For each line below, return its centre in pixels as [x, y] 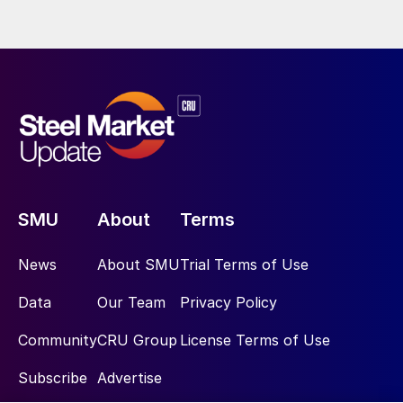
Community [58, 340]
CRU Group [137, 340]
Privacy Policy [228, 303]
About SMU [139, 265]
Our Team [131, 303]
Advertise [130, 378]
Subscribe [53, 378]
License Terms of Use [255, 340]
